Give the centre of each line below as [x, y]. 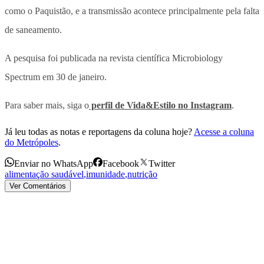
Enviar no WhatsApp [54, 163]
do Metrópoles [32, 142]
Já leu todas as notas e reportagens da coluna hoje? [98, 131]
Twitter [162, 163]
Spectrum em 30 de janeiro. [56, 77]
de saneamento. [34, 29]
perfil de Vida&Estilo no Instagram [160, 105]
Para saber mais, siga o [47, 105]
